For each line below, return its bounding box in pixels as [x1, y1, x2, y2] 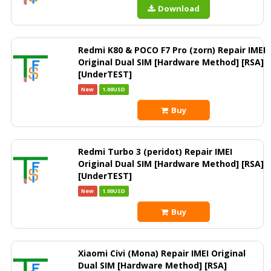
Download [158, 3, 200, 14]
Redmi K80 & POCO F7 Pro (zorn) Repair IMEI [78, 44, 266, 56]
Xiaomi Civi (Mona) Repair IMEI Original [78, 247, 246, 259]
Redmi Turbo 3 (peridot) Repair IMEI [78, 146, 232, 157]
